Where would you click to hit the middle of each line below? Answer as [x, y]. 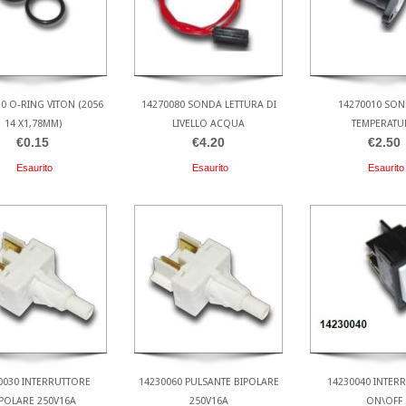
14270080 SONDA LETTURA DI [208, 104]
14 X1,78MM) [33, 123]
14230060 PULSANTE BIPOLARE [208, 382]
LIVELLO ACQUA [208, 123]
